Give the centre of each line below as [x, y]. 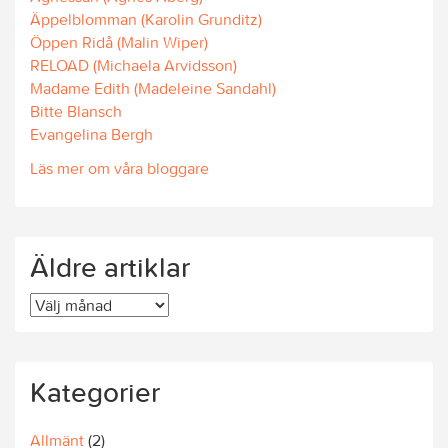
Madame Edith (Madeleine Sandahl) [153, 87]
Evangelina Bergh [91, 133]
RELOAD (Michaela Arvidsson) [133, 64]
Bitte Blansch [76, 110]
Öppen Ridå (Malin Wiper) [119, 41]
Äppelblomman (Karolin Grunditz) [146, 18]
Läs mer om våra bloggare [119, 168]
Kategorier [95, 392]
